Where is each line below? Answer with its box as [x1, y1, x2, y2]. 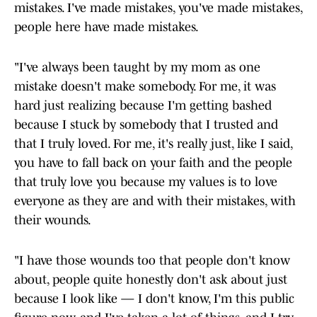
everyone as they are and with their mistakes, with [14, 194, 296, 209]
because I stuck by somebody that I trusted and [14, 117, 278, 132]
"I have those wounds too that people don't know [14, 253, 290, 268]
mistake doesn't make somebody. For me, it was [14, 79, 276, 94]
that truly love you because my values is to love [14, 175, 277, 190]
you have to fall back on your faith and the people [14, 156, 292, 171]
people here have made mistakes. [14, 20, 201, 35]
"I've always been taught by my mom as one [14, 60, 260, 75]
